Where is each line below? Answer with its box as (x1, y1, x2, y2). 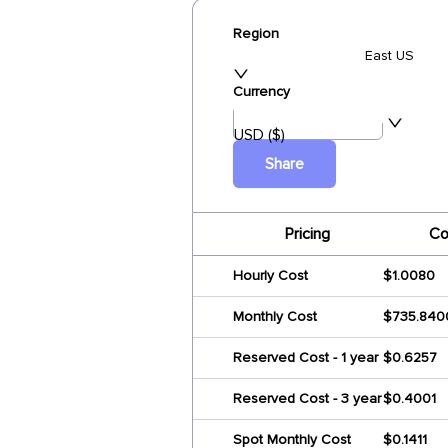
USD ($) (234, 125, 285, 145)
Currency (233, 83, 290, 100)
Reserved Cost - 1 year (233, 349, 378, 366)
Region (233, 25, 279, 42)
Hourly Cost (233, 267, 308, 284)
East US (365, 47, 414, 64)
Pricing (284, 224, 330, 244)
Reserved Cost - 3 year (233, 390, 381, 407)
